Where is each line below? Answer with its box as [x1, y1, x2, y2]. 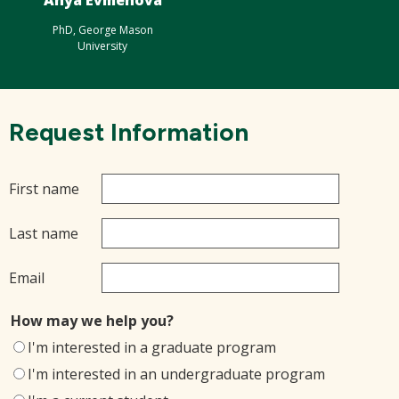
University [77, 38, 127, 53]
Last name [9, 224, 78, 243]
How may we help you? [11, 311, 174, 330]
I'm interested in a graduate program [28, 338, 276, 357]
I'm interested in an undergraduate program [28, 364, 325, 384]
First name [9, 179, 79, 199]
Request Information [9, 117, 248, 147]
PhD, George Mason [52, 22, 153, 37]
